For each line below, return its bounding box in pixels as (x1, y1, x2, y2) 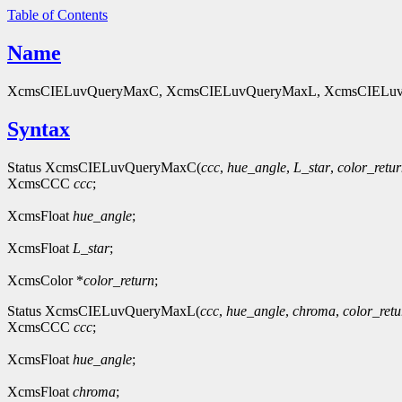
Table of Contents (7, 7, 108, 22)
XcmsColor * (7, 272, 83, 288)
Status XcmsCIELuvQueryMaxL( (7, 302, 200, 319)
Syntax (7, 117, 70, 141)
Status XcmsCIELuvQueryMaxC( (7, 159, 201, 175)
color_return (83, 272, 154, 288)
